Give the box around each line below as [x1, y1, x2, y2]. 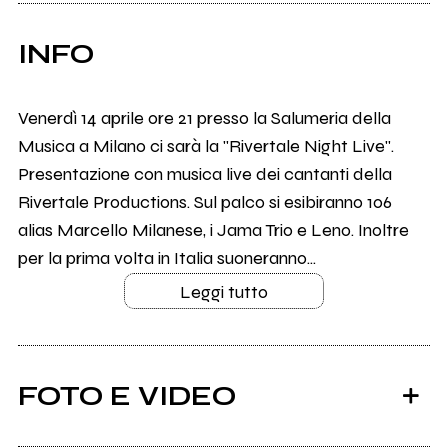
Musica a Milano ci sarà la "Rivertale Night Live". [17, 135, 394, 158]
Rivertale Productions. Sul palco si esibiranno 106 [17, 191, 392, 214]
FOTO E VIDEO [17, 380, 236, 413]
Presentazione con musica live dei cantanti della [17, 163, 392, 186]
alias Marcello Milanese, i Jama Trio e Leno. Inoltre [17, 219, 409, 242]
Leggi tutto [180, 281, 268, 304]
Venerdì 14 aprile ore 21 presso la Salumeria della [17, 107, 391, 130]
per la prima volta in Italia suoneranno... [17, 247, 316, 270]
